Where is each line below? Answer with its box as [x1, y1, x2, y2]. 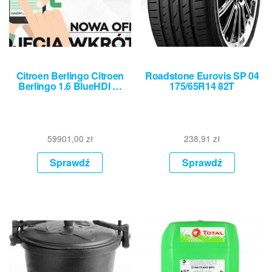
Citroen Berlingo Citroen [16, 69, 124, 83]
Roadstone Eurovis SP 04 [144, 69, 259, 83]
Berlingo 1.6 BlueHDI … [18, 79, 122, 93]
